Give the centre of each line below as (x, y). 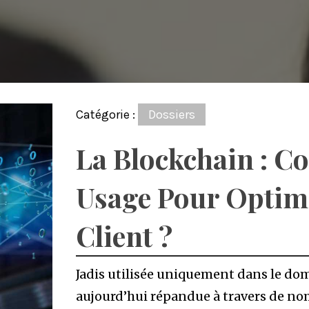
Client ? (124, 236)
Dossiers (171, 114)
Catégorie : (107, 114)
